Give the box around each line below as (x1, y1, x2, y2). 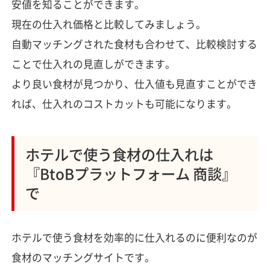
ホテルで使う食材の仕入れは (25, 143, 213, 165)
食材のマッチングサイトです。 (11, 250, 155, 265)
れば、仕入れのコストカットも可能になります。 (11, 96, 237, 111)
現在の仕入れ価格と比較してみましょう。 (11, 16, 206, 31)
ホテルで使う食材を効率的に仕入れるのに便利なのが (11, 230, 257, 245)
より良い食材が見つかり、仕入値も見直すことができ (11, 76, 257, 91)
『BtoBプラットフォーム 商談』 (25, 162, 236, 184)
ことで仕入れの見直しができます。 (11, 56, 175, 71)
